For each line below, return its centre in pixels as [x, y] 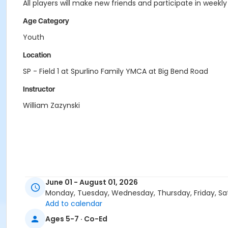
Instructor [39, 89]
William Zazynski [51, 105]
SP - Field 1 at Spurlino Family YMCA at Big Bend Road [116, 71]
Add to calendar [74, 204]
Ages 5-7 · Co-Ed [76, 219]
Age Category [46, 21]
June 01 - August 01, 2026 [92, 182]
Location [37, 55]
